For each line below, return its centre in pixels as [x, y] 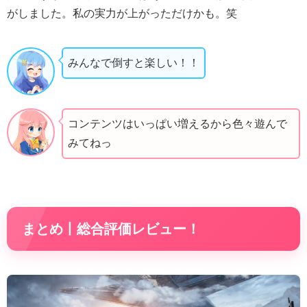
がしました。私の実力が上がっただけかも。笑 [122, 14]
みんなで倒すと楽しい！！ [134, 62]
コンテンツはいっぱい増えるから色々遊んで [177, 123]
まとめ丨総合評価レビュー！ [111, 229]
